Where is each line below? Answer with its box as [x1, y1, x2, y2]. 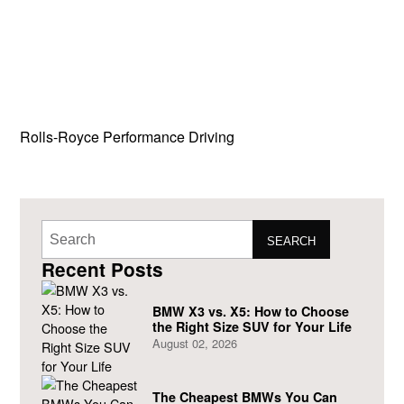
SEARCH [267, 234, 317, 248]
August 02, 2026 [151, 335, 237, 353]
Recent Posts [41, 256, 164, 283]
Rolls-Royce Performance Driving [20, 126, 235, 148]
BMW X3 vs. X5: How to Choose [151, 302, 349, 321]
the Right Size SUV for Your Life [151, 317, 352, 336]
